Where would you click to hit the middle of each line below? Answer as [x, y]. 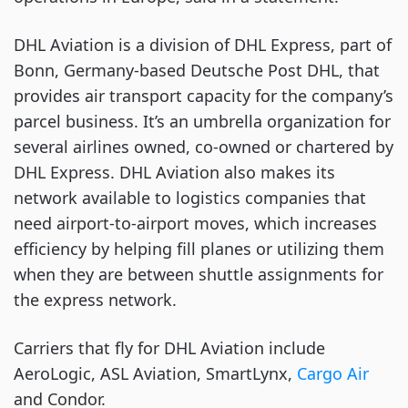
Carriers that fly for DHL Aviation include [169, 348]
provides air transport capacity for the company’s [204, 96]
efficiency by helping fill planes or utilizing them [199, 249]
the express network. [95, 300]
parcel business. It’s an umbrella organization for [202, 121]
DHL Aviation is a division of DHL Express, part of [203, 45]
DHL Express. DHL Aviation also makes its [174, 172]
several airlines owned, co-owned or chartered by [204, 147]
